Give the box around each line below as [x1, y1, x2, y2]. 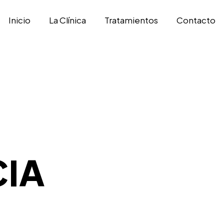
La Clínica [48, 14, 86, 25]
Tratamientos [104, 14, 158, 25]
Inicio [8, 14, 30, 25]
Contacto [176, 14, 216, 25]
